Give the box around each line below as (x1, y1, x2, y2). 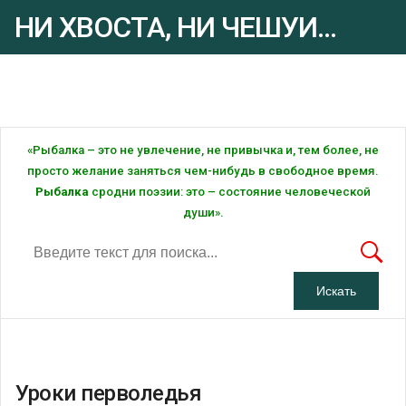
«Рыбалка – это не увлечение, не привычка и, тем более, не (27, 142, 379, 157)
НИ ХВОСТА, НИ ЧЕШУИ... (14, 10, 336, 44)
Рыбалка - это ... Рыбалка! (14, 81, 135, 92)
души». (182, 205, 224, 219)
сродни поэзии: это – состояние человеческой (89, 184, 371, 198)
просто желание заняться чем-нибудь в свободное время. (27, 163, 379, 178)
